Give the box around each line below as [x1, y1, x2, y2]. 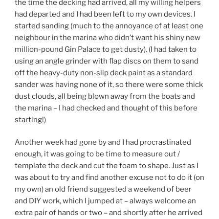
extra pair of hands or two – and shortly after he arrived [15, 208, 202, 218]
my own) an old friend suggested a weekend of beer [15, 185, 192, 194]
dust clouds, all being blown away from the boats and [15, 91, 195, 101]
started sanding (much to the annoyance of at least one [15, 21, 203, 30]
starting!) [15, 115, 46, 124]
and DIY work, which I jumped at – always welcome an [15, 197, 196, 206]
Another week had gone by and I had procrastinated [15, 138, 191, 147]
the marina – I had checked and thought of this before [15, 103, 197, 112]
